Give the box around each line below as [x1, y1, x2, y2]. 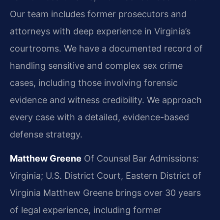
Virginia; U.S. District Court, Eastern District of [10, 170, 201, 181]
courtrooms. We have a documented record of [10, 43, 203, 54]
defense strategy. [10, 129, 82, 139]
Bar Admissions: [130, 153, 199, 164]
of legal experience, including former [10, 205, 162, 216]
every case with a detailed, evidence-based [10, 111, 189, 122]
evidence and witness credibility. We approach [10, 94, 202, 105]
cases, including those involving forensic [10, 77, 178, 88]
